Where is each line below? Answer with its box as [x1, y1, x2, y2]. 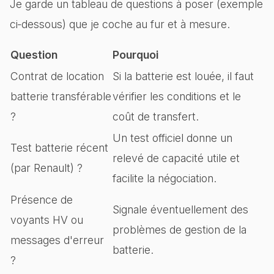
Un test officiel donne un [113, 131, 232, 144]
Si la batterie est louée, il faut [113, 70, 254, 83]
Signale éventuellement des [113, 203, 248, 216]
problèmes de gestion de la [113, 223, 246, 236]
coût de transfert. [113, 110, 199, 123]
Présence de [10, 193, 73, 206]
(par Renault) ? [10, 161, 83, 174]
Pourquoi [113, 48, 158, 61]
